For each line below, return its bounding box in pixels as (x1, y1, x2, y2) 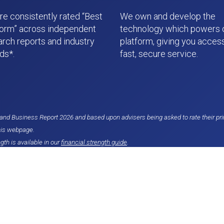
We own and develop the (120, 11, 215, 21)
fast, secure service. (120, 48, 198, 59)
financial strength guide (61, 138, 127, 146)
